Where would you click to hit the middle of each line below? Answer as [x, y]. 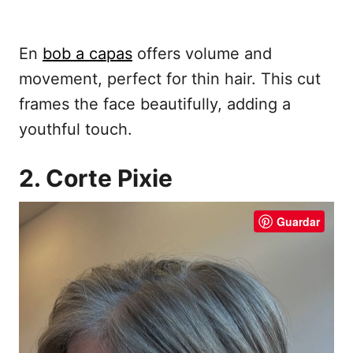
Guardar [298, 221]
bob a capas [87, 53]
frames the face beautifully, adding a [155, 104]
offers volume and [202, 53]
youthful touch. [76, 129]
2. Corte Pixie [96, 178]
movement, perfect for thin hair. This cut [170, 78]
